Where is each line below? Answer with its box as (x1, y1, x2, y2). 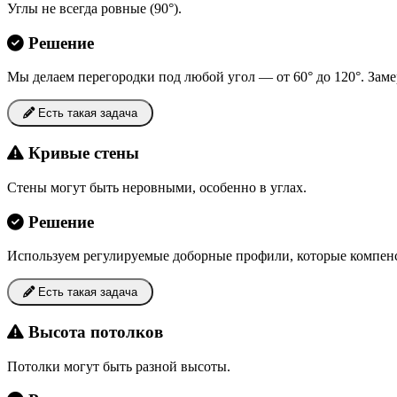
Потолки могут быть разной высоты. (7, 358, 230, 374)
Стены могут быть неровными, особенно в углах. (7, 179, 307, 195)
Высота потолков (24, 322, 163, 341)
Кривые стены (24, 144, 139, 163)
